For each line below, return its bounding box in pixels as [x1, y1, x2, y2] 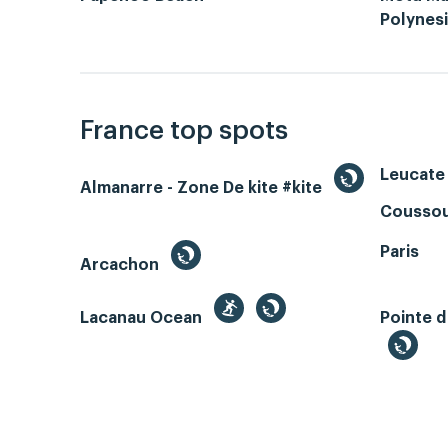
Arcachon [80, 256, 163, 273]
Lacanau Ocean [80, 309, 206, 326]
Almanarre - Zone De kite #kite [80, 179, 326, 196]
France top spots [80, 117, 288, 144]
